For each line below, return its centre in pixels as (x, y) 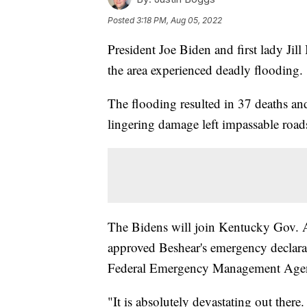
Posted (122, 21)
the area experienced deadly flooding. (205, 70)
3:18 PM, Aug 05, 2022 (179, 21)
